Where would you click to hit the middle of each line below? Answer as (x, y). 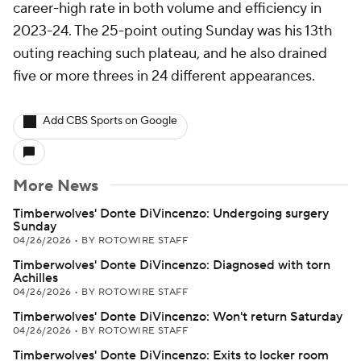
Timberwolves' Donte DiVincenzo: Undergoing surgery (171, 214)
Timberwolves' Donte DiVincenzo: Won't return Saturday (178, 317)
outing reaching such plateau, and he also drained (170, 54)
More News (56, 186)
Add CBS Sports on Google (110, 121)
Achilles (35, 278)
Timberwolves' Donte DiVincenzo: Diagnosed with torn (172, 265)
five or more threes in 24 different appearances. (164, 76)
